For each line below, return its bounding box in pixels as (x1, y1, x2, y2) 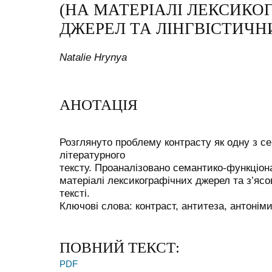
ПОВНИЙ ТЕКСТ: (59, 239, 180, 256)
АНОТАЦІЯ (59, 97, 138, 114)
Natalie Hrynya (59, 50, 127, 63)
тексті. (59, 186, 90, 199)
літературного (59, 148, 125, 161)
